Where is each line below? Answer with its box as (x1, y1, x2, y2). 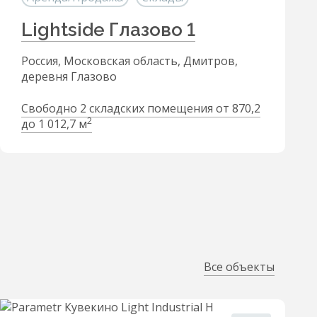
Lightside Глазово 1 (21, 19, 195, 40)
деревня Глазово (21, 69, 117, 84)
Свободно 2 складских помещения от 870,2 (21, 100, 260, 116)
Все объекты (204, 258, 275, 275)
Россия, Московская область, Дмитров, (21, 53, 238, 69)
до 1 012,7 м (21, 116, 87, 132)
